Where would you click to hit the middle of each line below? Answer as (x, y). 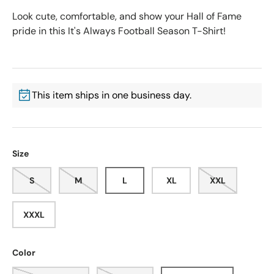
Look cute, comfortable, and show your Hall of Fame (127, 17)
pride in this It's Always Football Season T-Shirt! (119, 31)
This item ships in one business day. (112, 95)
